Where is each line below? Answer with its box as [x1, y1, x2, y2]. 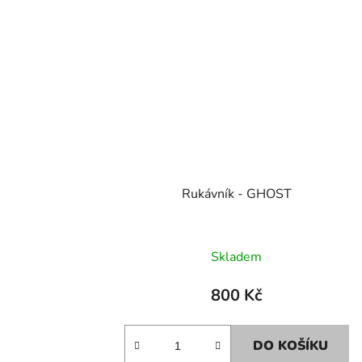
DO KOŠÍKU [252, 336, 328, 355]
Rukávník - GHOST [181, 184, 292, 203]
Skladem [211, 247, 263, 266]
